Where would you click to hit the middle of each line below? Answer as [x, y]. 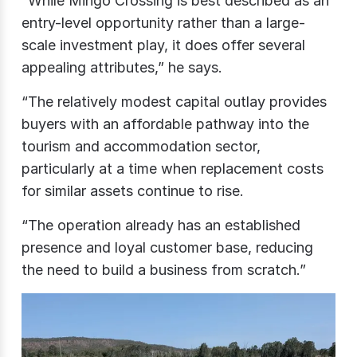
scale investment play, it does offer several [163, 45]
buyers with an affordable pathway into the [165, 124]
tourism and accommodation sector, [141, 147]
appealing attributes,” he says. [122, 68]
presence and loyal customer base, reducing [167, 248]
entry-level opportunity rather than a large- [163, 23]
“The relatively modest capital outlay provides [174, 102]
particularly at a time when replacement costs [173, 169]
